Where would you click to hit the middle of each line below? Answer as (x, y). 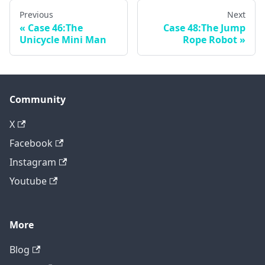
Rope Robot (210, 39)
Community (38, 99)
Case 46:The (55, 28)
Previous (36, 14)
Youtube (28, 181)
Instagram (33, 162)
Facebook (31, 143)
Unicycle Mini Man (63, 39)
